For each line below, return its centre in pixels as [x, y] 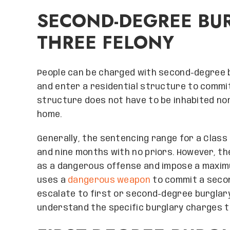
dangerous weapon [109, 180]
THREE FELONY [106, 43]
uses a [53, 180]
